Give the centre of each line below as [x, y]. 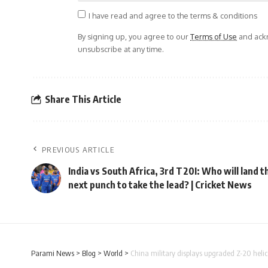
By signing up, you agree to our [134, 37]
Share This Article [83, 99]
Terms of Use [214, 37]
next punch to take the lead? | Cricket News [160, 185]
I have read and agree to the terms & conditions [173, 15]
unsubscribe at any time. [121, 49]
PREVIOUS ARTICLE [78, 150]
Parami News [53, 253]
